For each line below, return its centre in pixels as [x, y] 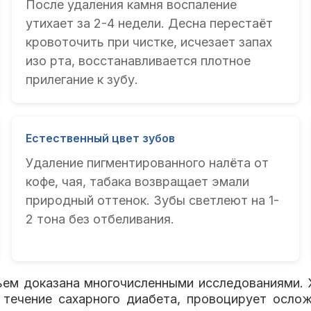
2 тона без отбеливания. [100, 219]
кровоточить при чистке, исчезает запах [149, 42]
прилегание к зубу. [82, 80]
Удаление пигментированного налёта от [147, 163]
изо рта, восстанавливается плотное [138, 61]
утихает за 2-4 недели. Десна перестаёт [149, 24]
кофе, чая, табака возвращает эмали [137, 182]
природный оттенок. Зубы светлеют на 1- [152, 201]
